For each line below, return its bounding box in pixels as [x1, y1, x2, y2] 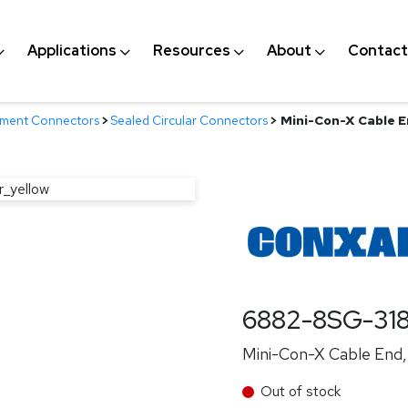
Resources [152, 41, 230, 60]
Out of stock [260, 382, 341, 401]
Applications [26, 41, 117, 60]
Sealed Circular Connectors [110, 112, 268, 128]
